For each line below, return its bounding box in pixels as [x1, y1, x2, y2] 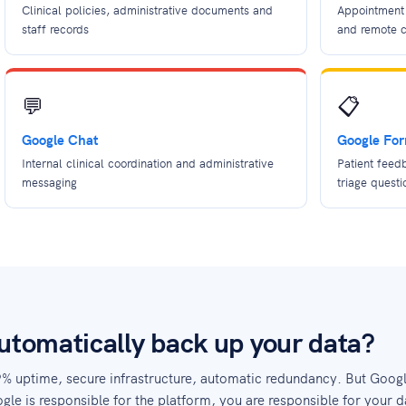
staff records [21, 20, 89, 37]
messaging [21, 173, 77, 190]
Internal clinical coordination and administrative [21, 154, 274, 171]
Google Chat [21, 130, 98, 149]
